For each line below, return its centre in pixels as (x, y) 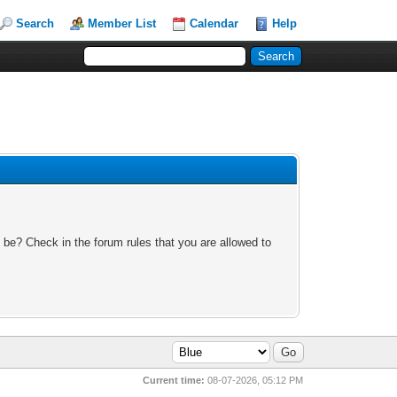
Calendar (214, 23)
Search (35, 23)
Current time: (174, 380)
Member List (122, 23)
